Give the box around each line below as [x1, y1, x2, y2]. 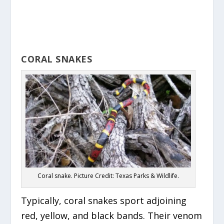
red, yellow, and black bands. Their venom [21, 209, 202, 221]
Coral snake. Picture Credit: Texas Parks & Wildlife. [37, 171, 179, 180]
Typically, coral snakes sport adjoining [21, 194, 187, 206]
